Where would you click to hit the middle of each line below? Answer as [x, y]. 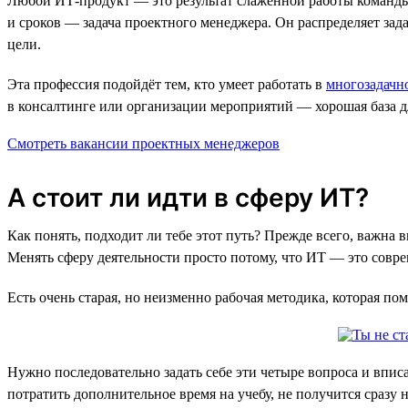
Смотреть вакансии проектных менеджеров [143, 143]
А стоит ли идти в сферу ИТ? [188, 197]
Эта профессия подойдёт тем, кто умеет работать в [167, 84]
